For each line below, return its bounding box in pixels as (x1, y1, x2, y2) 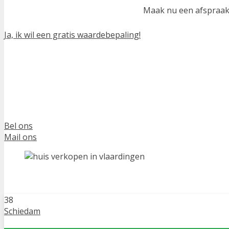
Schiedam (4, 205, 40, 217)
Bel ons (4, 120, 33, 132)
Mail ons (4, 131, 37, 143)
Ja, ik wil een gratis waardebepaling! (4, 29, 141, 40)
